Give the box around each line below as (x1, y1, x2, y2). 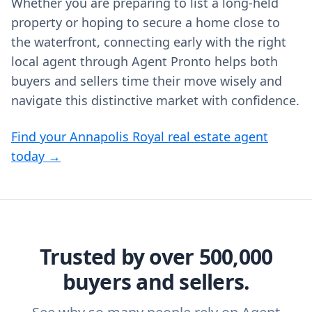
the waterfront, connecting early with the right (11, 33, 286, 50)
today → (11, 148, 61, 164)
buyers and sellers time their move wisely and (11, 72, 282, 89)
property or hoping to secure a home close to (11, 14, 280, 31)
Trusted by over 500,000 (39, 242, 273, 271)
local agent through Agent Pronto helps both (11, 53, 278, 70)
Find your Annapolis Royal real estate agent (11, 128, 268, 145)
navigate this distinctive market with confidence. (11, 92, 299, 109)
